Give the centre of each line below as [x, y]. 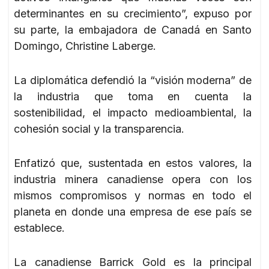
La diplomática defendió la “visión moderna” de [133, 80]
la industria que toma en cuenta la [133, 96]
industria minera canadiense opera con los [133, 179]
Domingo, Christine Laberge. [85, 46]
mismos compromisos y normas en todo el [133, 195]
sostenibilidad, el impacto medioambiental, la [133, 112]
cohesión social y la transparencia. [99, 128]
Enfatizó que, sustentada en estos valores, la [133, 163]
